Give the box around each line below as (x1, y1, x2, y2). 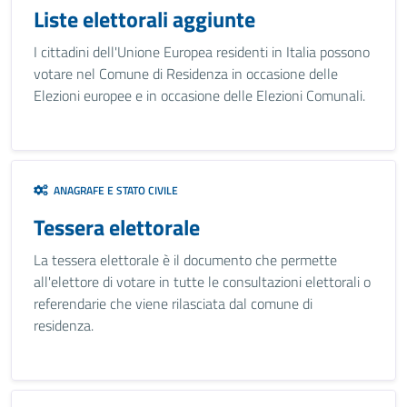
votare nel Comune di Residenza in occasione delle (34, 63, 338, 84)
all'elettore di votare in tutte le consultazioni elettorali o (34, 271, 371, 293)
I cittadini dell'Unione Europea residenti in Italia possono (34, 41, 370, 63)
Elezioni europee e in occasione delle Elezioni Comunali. (34, 84, 365, 106)
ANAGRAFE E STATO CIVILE (48, 182, 178, 199)
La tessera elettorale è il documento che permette (34, 249, 337, 271)
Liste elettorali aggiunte (34, 3, 255, 35)
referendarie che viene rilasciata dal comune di (34, 293, 313, 314)
